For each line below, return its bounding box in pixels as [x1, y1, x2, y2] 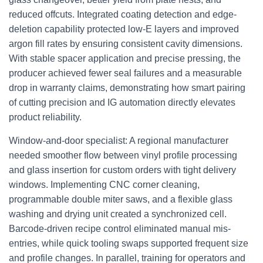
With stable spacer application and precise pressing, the [9, 53, 241, 63]
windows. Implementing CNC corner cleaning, [9, 180, 200, 190]
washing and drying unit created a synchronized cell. [9, 209, 227, 219]
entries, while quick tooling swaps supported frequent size [9, 238, 248, 248]
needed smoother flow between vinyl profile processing [9, 150, 237, 160]
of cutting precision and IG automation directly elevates [9, 97, 235, 107]
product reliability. [9, 112, 82, 122]
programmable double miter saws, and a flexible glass [9, 194, 232, 204]
